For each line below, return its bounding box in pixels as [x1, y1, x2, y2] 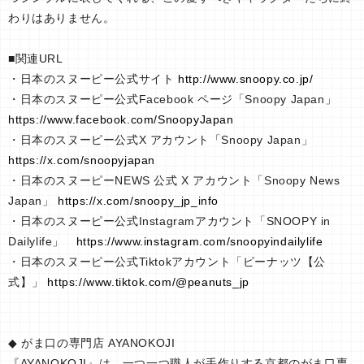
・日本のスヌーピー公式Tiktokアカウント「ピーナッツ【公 [8, 255, 326, 269]
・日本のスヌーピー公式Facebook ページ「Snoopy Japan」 [8, 93, 337, 106]
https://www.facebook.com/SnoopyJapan [8, 113, 234, 127]
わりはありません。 [8, 11, 115, 25]
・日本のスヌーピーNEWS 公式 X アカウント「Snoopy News [8, 174, 340, 188]
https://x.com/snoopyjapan [8, 154, 156, 167]
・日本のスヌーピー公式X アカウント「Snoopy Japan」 [8, 133, 314, 147]
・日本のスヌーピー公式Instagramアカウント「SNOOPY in [8, 214, 331, 228]
